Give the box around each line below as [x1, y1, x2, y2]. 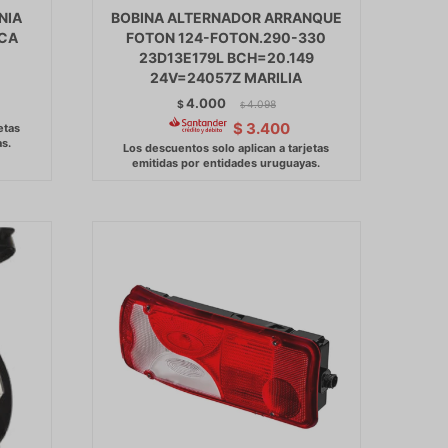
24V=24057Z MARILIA [150, 69, 303, 87]
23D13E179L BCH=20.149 [138, 49, 314, 67]
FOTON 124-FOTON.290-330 [126, 29, 327, 47]
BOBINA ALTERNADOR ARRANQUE [110, 9, 342, 27]
